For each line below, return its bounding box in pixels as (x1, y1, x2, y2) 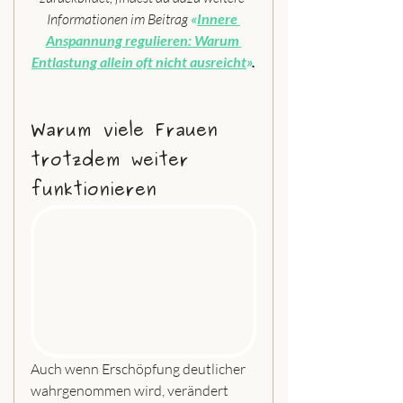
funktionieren (31, 176, 157, 203)
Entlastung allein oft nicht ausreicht (31, 52, 246, 70)
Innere (197, 9, 240, 27)
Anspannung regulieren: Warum (45, 31, 242, 49)
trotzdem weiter (31, 147, 200, 174)
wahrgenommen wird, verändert (31, 381, 231, 399)
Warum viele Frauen (31, 117, 228, 144)
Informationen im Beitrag (47, 9, 191, 28)
